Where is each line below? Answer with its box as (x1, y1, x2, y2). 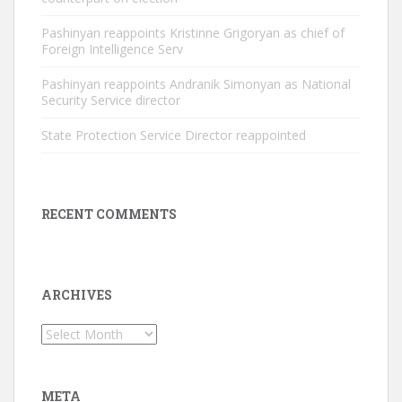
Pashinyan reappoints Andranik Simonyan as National (41, 75, 351, 92)
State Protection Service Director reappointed (41, 127, 306, 144)
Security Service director (41, 92, 180, 109)
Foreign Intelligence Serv (41, 40, 183, 57)
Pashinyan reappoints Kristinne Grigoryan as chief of (41, 24, 345, 41)
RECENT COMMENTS (41, 205, 177, 223)
